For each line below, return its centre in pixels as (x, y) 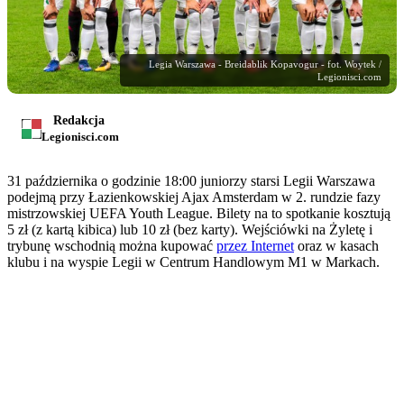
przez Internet (255, 245)
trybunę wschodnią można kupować (112, 245)
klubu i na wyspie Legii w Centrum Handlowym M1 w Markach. (193, 262)
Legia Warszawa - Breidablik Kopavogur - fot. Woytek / (265, 64)
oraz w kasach (336, 245)
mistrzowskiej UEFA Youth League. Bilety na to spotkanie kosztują (199, 213)
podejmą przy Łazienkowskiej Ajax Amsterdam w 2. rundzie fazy (194, 197)
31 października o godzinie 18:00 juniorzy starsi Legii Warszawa (191, 180)
